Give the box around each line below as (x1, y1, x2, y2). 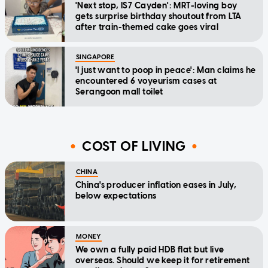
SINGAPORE (76, 53, 114, 62)
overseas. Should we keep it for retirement (75, 255, 250, 266)
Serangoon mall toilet (75, 87, 163, 98)
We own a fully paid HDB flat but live (75, 245, 224, 255)
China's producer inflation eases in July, (75, 180, 237, 191)
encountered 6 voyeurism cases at (75, 76, 217, 87)
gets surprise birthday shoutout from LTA (75, 11, 242, 22)
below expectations (75, 191, 157, 202)
